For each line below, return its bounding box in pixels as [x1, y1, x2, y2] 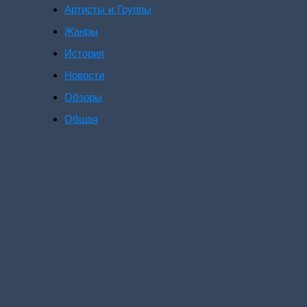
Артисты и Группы [64, 3, 152, 16]
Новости [64, 69, 105, 82]
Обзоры [64, 91, 103, 103]
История [64, 47, 105, 60]
